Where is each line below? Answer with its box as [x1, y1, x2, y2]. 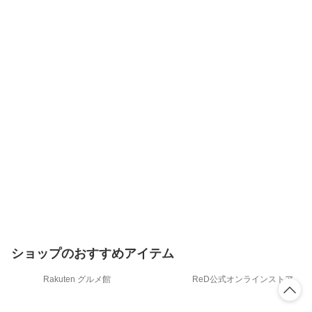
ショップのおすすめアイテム [11, 246, 174, 260]
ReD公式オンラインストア [192, 274, 294, 285]
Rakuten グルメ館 [43, 274, 111, 285]
